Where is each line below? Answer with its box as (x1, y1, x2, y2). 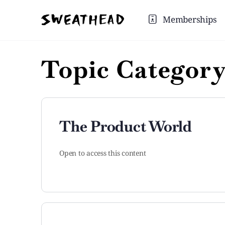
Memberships (163, 14, 217, 25)
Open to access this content (59, 148, 146, 158)
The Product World (59, 117, 192, 136)
